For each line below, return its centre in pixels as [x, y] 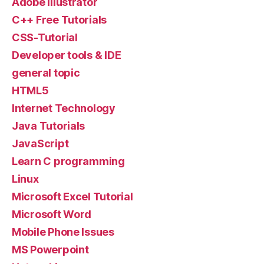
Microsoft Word [52, 214]
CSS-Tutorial [45, 37]
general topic [46, 72]
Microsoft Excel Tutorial [72, 196]
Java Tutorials [49, 126]
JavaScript [40, 143]
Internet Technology [64, 108]
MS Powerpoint [50, 249]
